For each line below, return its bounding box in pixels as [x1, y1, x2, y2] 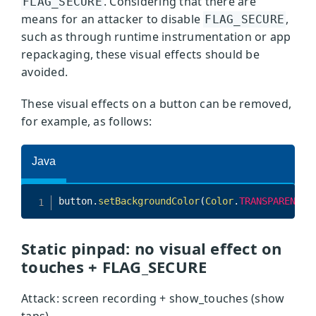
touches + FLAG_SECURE [21, 256, 207, 278]
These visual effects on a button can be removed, [21, 96, 291, 112]
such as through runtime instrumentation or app [21, 29, 291, 45]
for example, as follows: [21, 114, 152, 130]
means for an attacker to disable [21, 11, 204, 28]
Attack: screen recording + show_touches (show [21, 291, 285, 307]
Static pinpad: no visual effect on [21, 238, 282, 260]
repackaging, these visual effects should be [21, 47, 260, 63]
